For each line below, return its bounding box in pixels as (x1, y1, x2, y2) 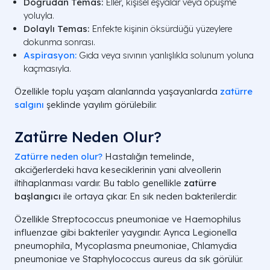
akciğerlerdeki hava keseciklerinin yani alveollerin (14, 164, 221, 175)
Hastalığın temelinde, (102, 151, 194, 162)
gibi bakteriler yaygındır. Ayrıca (58, 227, 192, 238)
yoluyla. (24, 10, 54, 21)
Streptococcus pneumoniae (52, 213, 169, 225)
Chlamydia (192, 240, 237, 251)
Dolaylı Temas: (24, 23, 89, 34)
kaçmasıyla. (24, 63, 71, 74)
